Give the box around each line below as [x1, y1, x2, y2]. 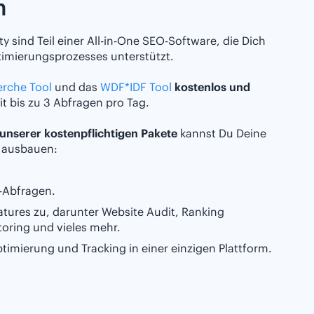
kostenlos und [175, 80, 250, 95]
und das [52, 80, 100, 95]
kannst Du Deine [177, 126, 266, 141]
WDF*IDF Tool [100, 80, 172, 95]
